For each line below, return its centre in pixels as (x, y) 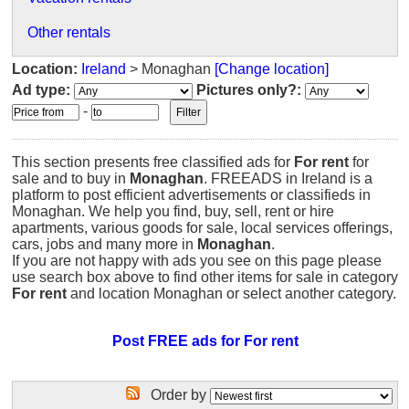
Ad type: (41, 90)
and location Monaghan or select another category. (231, 294)
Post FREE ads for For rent (205, 341)
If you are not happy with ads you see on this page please (197, 261)
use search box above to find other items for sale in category (205, 277)
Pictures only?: (249, 90)
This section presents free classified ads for (153, 162)
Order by (175, 395)
